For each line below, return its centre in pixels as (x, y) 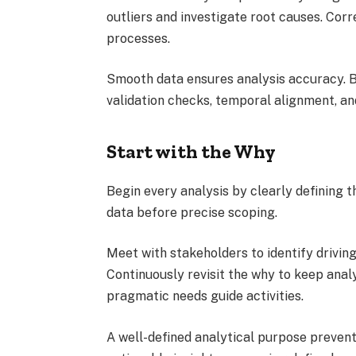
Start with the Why (192, 151)
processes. (139, 38)
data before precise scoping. (192, 212)
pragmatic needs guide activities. (205, 296)
